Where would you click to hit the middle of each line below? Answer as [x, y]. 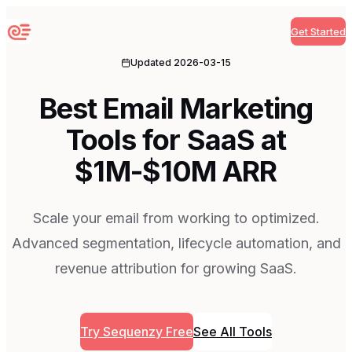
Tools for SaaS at [176, 139]
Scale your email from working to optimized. [176, 218]
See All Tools [233, 331]
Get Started [318, 31]
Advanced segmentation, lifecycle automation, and [176, 243]
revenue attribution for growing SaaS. [176, 268]
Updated [152, 62]
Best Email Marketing [176, 108]
